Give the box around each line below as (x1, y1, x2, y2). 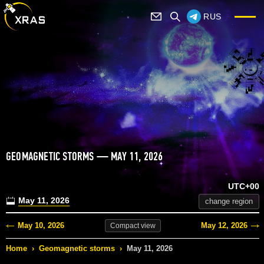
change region (205, 197, 253, 206)
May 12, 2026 (201, 221, 247, 230)
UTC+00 (228, 181, 259, 192)
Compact (110, 222, 139, 230)
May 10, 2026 (18, 221, 64, 230)
